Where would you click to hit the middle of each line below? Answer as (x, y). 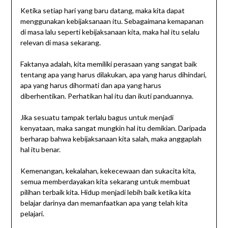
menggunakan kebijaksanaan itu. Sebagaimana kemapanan (112, 21)
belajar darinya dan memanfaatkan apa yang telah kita (104, 203)
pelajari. (32, 214)
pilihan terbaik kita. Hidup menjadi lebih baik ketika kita (105, 192)
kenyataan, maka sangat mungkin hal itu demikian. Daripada (113, 128)
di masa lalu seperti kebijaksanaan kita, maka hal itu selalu (110, 32)
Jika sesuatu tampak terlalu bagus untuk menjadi (97, 118)
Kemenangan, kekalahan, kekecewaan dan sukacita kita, (108, 171)
